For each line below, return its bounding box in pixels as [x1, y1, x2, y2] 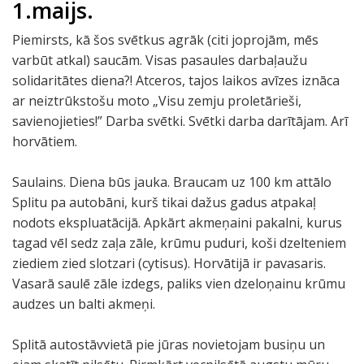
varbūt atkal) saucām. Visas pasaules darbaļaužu [12, 51, 307, 69]
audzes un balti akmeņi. [12, 295, 155, 313]
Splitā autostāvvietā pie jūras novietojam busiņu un [12, 336, 325, 353]
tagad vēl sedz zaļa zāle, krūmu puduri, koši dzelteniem [12, 234, 346, 252]
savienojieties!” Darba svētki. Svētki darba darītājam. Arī [12, 112, 348, 130]
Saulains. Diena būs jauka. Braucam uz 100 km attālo [12, 173, 331, 191]
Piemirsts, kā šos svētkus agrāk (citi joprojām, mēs [12, 31, 318, 49]
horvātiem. [12, 132, 77, 150]
